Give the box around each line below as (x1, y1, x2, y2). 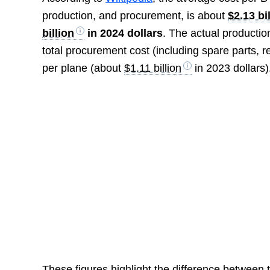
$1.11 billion (124, 61, 182, 74)
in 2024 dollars (84, 27, 163, 39)
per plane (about (42, 61, 125, 74)
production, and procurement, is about (42, 9, 228, 22)
